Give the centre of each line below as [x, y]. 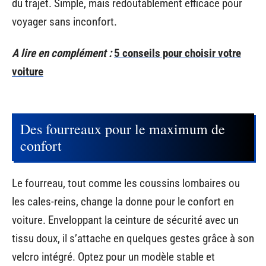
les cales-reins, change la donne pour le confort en [123, 202]
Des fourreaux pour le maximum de [123, 129]
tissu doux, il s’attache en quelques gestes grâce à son [133, 239]
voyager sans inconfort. [64, 21]
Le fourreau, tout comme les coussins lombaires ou [126, 183]
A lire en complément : [62, 53]
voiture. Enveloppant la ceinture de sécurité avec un [125, 220]
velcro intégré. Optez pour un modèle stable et [113, 257]
